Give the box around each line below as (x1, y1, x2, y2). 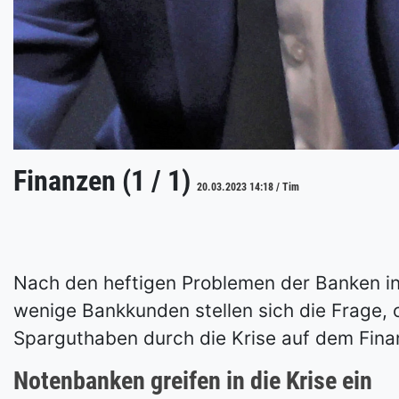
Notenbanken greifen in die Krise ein (13, 366, 372, 395)
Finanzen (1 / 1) (13, 164, 197, 198)
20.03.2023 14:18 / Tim (197, 181, 299, 193)
